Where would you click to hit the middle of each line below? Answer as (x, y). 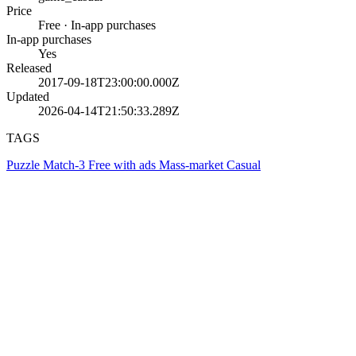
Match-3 (66, 164)
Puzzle (25, 164)
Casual (244, 164)
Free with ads (124, 164)
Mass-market (193, 164)
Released (29, 68)
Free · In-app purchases (97, 25)
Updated (28, 96)
